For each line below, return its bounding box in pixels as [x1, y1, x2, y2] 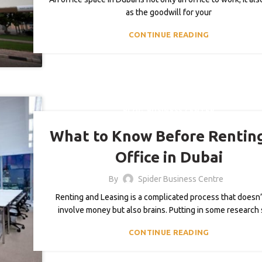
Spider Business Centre [137, 174, 223, 184]
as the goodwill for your [126, 7, 212, 17]
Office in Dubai [115, 148, 223, 166]
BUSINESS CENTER [147, 106, 215, 115]
